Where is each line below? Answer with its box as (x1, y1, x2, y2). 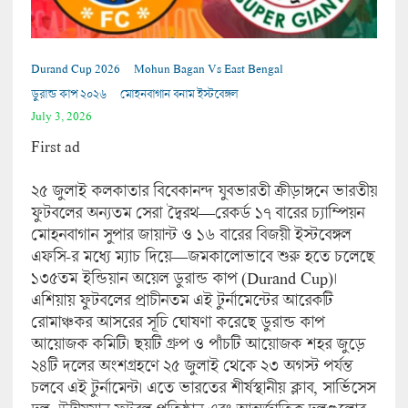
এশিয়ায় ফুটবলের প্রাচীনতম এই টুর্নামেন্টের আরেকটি (30, 289, 332, 310)
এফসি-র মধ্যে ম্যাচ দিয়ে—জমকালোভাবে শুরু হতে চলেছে (30, 245, 374, 266)
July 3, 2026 (30, 107, 92, 123)
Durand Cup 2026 (30, 60, 120, 76)
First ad (30, 136, 80, 156)
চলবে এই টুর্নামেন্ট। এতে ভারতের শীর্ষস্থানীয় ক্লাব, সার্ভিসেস (30, 376, 375, 397)
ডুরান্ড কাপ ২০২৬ (30, 86, 107, 101)
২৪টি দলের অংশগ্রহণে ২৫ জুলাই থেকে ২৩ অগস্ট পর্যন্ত (30, 354, 352, 375)
